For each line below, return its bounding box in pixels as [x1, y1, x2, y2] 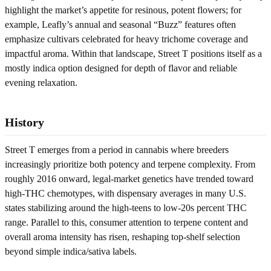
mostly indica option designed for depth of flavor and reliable [5, 62, 237, 73]
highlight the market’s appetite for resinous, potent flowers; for [5, 4, 241, 15]
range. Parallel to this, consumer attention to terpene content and [5, 217, 248, 227]
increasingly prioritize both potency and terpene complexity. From [5, 158, 255, 169]
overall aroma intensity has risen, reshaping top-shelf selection [5, 231, 240, 242]
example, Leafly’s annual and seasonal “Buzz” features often [5, 19, 236, 30]
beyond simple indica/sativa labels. [5, 246, 137, 256]
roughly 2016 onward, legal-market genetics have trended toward [5, 173, 253, 184]
